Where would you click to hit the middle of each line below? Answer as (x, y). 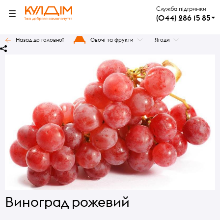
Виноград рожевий (67, 202)
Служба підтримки (181, 9)
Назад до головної (40, 40)
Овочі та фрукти (112, 40)
